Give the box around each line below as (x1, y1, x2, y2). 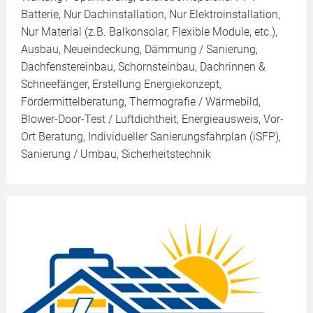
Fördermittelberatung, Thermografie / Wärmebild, (21, 95, 261, 109)
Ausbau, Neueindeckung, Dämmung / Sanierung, (21, 43, 258, 57)
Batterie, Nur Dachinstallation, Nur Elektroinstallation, (21, 8, 280, 22)
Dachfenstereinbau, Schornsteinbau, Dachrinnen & (21, 60, 265, 74)
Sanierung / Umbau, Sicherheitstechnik (21, 147, 211, 161)
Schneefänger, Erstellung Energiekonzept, (21, 78, 221, 92)
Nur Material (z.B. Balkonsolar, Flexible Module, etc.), (21, 25, 277, 39)
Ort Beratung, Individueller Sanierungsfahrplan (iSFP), (21, 130, 281, 144)
